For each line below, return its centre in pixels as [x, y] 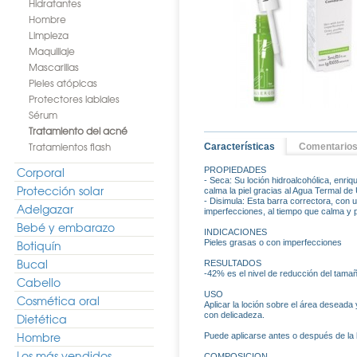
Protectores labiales [74, 99]
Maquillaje [52, 51]
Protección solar [60, 190]
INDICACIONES [235, 232]
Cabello [39, 282]
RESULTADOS [233, 263]
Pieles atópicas [63, 83]
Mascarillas [54, 67]
